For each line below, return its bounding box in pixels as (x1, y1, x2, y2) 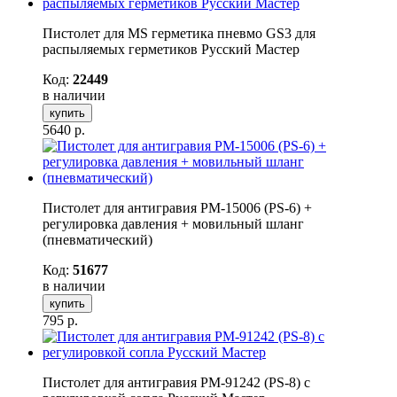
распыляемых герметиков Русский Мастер (43, 41, 300, 57)
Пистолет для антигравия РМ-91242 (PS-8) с (43, 374, 310, 390)
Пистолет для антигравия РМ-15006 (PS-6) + (43, 199, 312, 215)
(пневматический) (43, 231, 152, 247)
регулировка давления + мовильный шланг (43, 215, 304, 231)
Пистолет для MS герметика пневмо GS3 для (43, 25, 315, 41)
